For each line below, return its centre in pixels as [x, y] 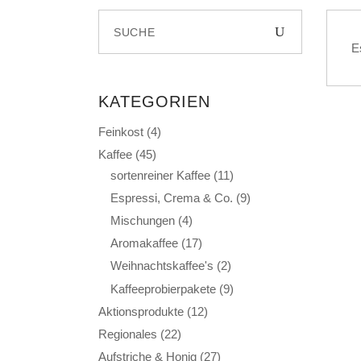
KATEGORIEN [154, 102]
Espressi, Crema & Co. [172, 198]
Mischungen [143, 221]
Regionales [128, 334]
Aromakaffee [144, 243]
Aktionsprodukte [141, 312]
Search [116, 19]
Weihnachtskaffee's [162, 266]
